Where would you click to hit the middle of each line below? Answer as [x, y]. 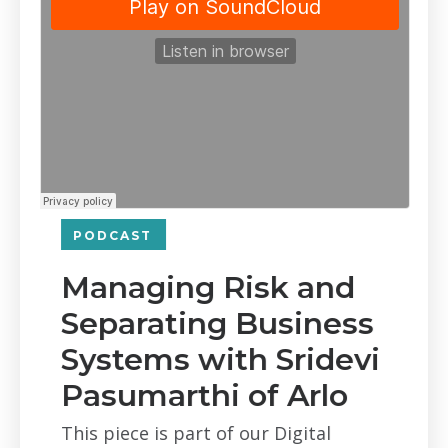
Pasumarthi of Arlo [203, 395]
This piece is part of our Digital [195, 433]
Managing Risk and [207, 287]
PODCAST [111, 235]
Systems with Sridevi [219, 359]
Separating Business [216, 323]
